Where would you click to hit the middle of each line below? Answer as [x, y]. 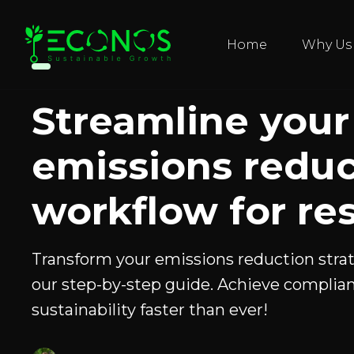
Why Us [327, 45]
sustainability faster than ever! [150, 310]
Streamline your [190, 121]
